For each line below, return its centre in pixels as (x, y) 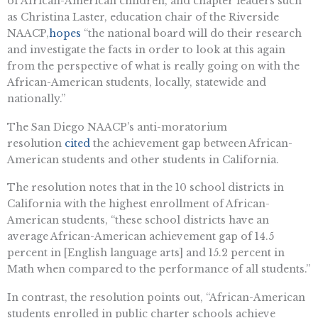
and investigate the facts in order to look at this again (146, 49)
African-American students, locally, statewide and (137, 82)
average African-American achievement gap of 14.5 (141, 237)
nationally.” (36, 98)
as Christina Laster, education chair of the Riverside (143, 17)
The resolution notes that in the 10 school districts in (146, 188)
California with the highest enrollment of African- (138, 204)
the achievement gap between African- (191, 143)
